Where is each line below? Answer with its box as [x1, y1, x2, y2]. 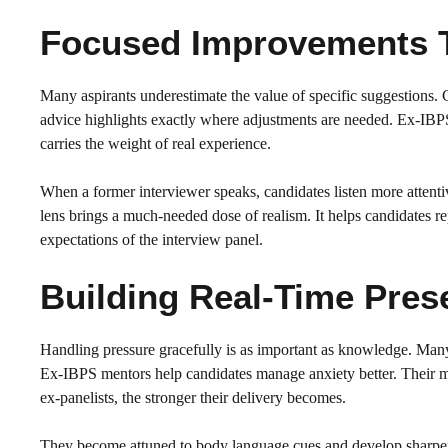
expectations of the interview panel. [40, 230, 263, 248]
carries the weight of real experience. [40, 134, 275, 152]
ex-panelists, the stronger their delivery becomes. [40, 388, 350, 406]
